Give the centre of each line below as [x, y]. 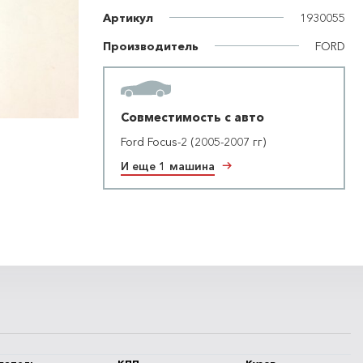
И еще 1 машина [173, 166]
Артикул [128, 17]
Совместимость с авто [192, 117]
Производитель [151, 46]
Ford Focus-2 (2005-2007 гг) [193, 141]
